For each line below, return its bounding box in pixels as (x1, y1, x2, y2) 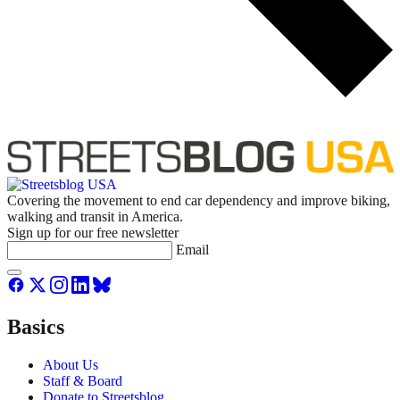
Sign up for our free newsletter (7, 224, 179, 240)
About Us (43, 356, 98, 372)
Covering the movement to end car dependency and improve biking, (7, 192, 390, 208)
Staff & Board (43, 372, 122, 388)
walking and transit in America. (7, 208, 183, 224)
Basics (7, 314, 64, 338)
